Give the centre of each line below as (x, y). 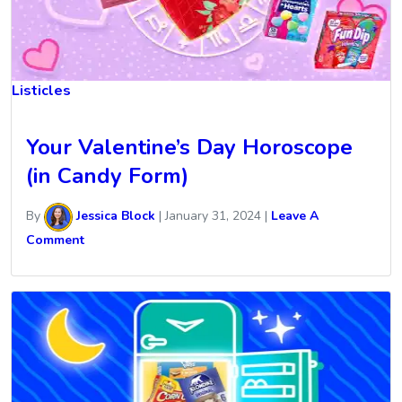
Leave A (295, 216)
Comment (55, 240)
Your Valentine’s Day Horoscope (189, 147)
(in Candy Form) (107, 175)
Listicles (41, 90)
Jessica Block (114, 216)
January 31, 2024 (213, 216)
